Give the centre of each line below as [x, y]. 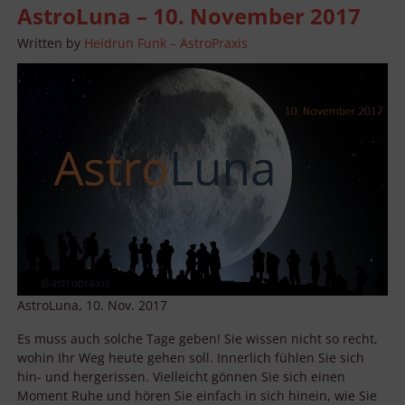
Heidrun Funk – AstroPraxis [166, 42]
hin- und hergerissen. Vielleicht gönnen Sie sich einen [181, 376]
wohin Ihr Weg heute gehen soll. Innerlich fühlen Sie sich [191, 357]
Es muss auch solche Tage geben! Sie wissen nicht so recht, [198, 338]
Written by [51, 42]
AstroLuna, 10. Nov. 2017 [92, 305]
